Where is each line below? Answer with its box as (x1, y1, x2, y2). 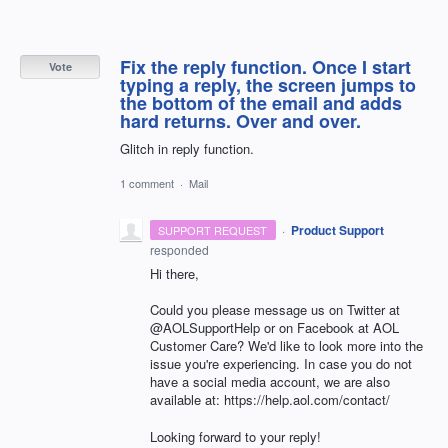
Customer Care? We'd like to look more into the (150, 336, 423, 356)
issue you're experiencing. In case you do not (150, 354, 412, 374)
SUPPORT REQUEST (158, 222, 268, 239)
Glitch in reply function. (120, 138, 254, 158)
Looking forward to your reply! (150, 426, 325, 446)
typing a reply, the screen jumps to (120, 71, 416, 98)
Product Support (290, 221, 384, 240)
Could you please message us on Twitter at (150, 300, 400, 320)
